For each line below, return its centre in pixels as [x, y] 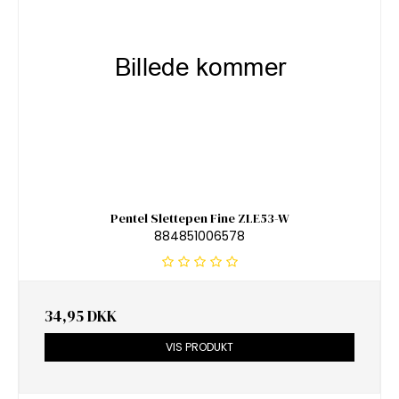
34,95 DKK [81, 317]
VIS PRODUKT [199, 347]
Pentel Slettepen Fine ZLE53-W [199, 218]
